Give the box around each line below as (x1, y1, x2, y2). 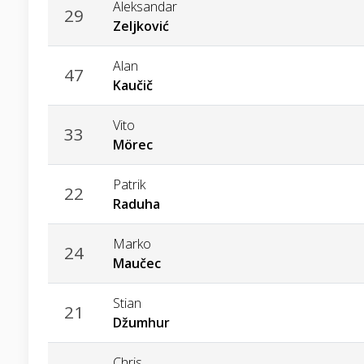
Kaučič (113, 76, 153, 95)
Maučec (113, 254, 161, 273)
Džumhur (113, 314, 170, 332)
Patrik (113, 175, 145, 194)
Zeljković (113, 17, 169, 36)
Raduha (113, 195, 160, 214)
